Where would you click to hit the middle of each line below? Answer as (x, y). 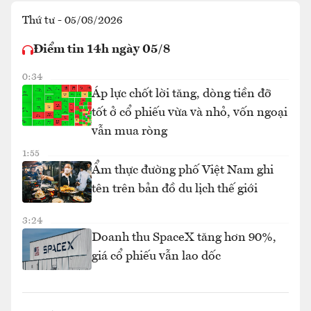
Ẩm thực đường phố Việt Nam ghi (183, 170)
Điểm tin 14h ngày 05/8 (102, 49)
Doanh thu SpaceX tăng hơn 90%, (184, 237)
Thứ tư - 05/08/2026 (72, 21)
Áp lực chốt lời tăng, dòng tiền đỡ (182, 94)
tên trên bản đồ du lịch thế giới (175, 189)
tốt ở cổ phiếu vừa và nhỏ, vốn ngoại (190, 112)
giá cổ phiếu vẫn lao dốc (156, 256)
